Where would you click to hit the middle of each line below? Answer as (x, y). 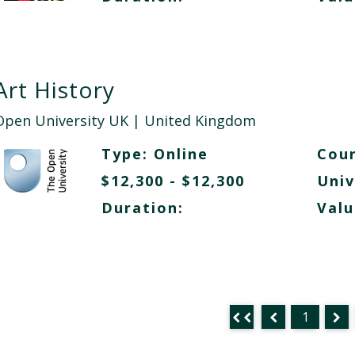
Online (181, 154)
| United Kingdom (192, 120)
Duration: (142, 208)
